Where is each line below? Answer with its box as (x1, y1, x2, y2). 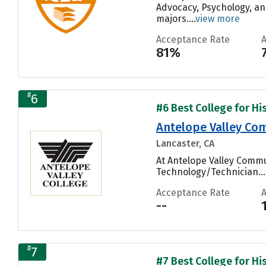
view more (195, 12, 240, 24)
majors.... (156, 12, 195, 24)
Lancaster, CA (156, 137, 214, 149)
